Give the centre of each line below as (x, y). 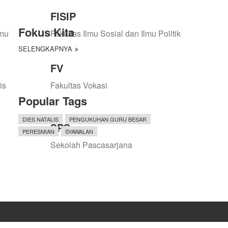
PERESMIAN (38, 131)
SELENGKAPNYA (45, 48)
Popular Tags (53, 101)
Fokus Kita (46, 32)
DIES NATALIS (40, 119)
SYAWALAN (79, 131)
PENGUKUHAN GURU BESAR (108, 119)
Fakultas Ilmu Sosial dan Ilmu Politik (115, 34)
